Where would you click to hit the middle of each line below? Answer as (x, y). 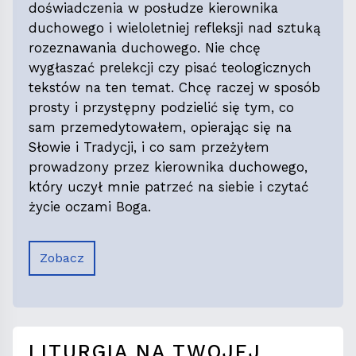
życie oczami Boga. (90, 207)
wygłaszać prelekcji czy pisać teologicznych (170, 68)
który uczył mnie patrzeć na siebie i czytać (168, 187)
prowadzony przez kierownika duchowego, (168, 167)
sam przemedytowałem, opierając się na (160, 128)
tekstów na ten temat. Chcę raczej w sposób (174, 88)
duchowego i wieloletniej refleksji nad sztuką (175, 28)
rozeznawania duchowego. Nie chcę (145, 48)
